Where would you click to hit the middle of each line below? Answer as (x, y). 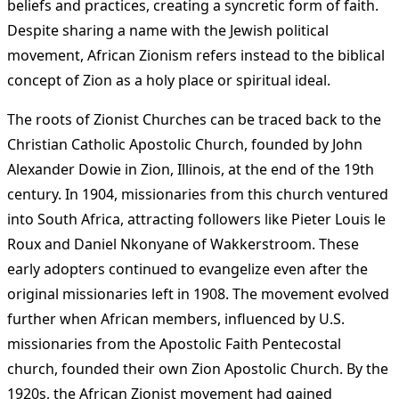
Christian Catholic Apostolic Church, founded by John (185, 145)
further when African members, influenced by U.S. (176, 319)
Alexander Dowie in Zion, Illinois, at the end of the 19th (191, 170)
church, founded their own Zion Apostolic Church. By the (198, 369)
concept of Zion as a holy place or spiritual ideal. (169, 81)
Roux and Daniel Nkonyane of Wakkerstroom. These (183, 244)
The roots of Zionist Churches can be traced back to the (194, 120)
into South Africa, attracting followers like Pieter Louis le (196, 220)
